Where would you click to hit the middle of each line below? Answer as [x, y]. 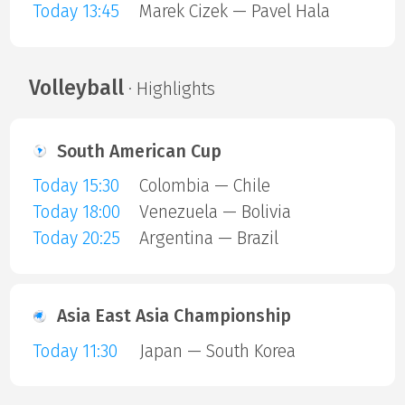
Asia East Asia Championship [174, 316]
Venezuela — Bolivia [215, 212]
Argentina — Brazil [208, 238]
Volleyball [76, 88]
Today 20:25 [76, 238]
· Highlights [169, 89]
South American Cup [139, 151]
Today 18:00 [76, 212]
